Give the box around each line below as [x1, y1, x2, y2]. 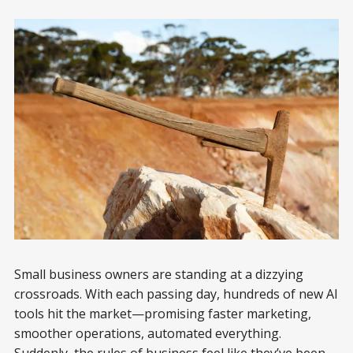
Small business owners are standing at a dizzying [14, 266, 303, 284]
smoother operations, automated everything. [14, 325, 281, 343]
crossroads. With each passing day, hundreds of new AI [14, 285, 338, 303]
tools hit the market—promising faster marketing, [14, 305, 311, 323]
